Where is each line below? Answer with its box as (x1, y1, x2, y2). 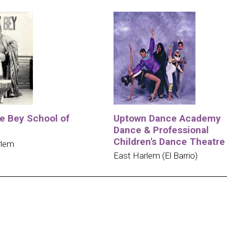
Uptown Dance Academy (113, 112, 221, 124)
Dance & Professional (113, 124, 209, 136)
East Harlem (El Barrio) (113, 150, 198, 161)
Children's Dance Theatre (113, 135, 225, 147)
